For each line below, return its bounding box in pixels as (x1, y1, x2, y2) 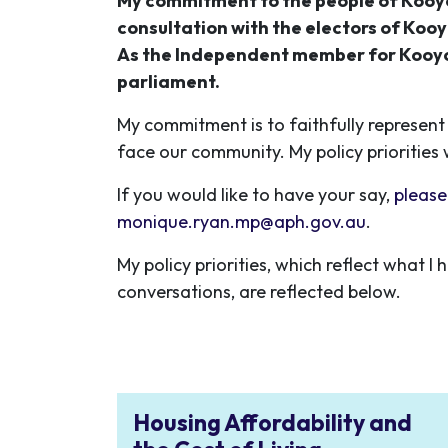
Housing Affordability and (133, 408, 412, 437)
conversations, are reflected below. (117, 280, 401, 303)
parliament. (117, 70, 220, 93)
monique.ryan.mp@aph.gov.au (117, 210, 366, 233)
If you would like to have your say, (117, 183, 394, 206)
